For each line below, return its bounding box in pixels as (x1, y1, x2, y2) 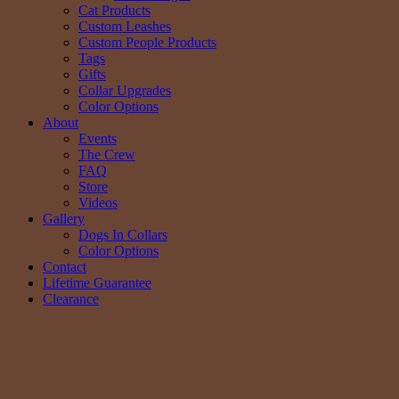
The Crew (78, 147, 135, 163)
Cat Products (78, 3, 151, 19)
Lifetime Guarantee (43, 275, 151, 291)
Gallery (43, 211, 85, 227)
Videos (78, 195, 118, 211)
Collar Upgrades (78, 83, 171, 99)
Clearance (43, 291, 99, 307)
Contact (43, 259, 86, 275)
